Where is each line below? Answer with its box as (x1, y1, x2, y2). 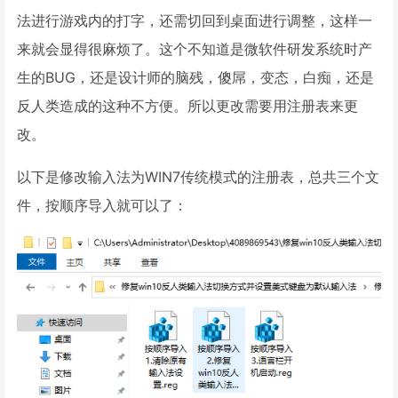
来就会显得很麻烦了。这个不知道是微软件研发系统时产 (17, 40, 372, 58)
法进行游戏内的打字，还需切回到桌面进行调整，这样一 (17, 12, 372, 29)
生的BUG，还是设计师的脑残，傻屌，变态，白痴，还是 (17, 68, 374, 86)
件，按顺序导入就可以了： (17, 196, 187, 214)
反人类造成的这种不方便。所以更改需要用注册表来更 (17, 97, 358, 115)
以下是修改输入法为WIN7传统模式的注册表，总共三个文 (17, 168, 379, 186)
